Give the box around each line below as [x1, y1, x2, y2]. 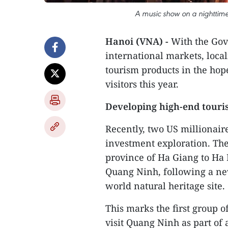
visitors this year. [105, 78, 179, 90]
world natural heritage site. [105, 180, 225, 192]
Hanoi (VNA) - [105, 35, 171, 47]
